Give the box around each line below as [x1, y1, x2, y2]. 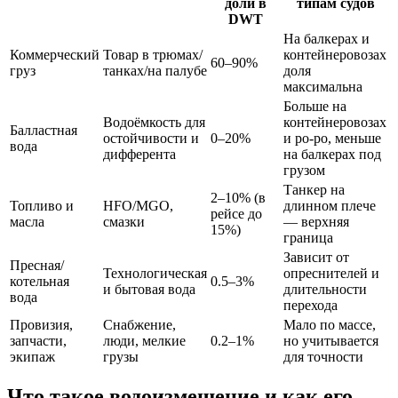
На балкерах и [283, 30, 370, 46]
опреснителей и [283, 265, 379, 281]
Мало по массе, [283, 316, 376, 332]
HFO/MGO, [103, 197, 173, 213]
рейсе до [211, 205, 262, 221]
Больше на [283, 98, 346, 114]
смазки [103, 213, 145, 229]
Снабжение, [103, 316, 176, 332]
